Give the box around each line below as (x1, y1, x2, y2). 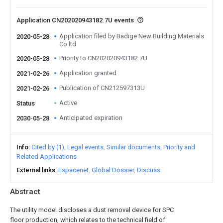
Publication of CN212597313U (59, 84, 145, 92)
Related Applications (16, 153, 77, 160)
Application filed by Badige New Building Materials (59, 32, 204, 40)
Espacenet (58, 166, 89, 174)
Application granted (59, 69, 116, 77)
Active (59, 99, 77, 107)
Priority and (163, 143, 195, 151)
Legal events (67, 143, 104, 151)
